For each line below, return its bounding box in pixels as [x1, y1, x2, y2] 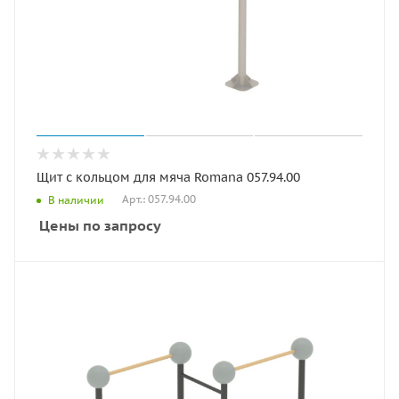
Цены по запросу [39, 216, 161, 234]
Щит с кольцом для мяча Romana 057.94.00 [37, 169, 300, 185]
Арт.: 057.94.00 [122, 192, 196, 207]
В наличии [48, 192, 104, 207]
